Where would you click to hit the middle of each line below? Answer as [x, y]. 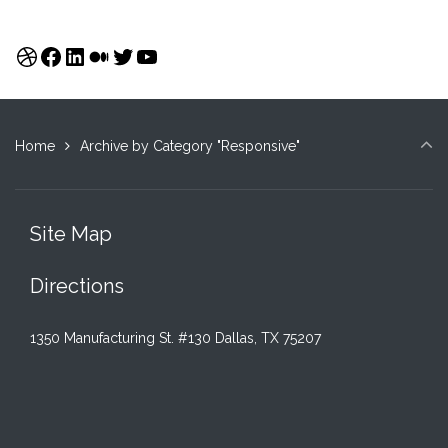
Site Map [71, 233]
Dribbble [62, 55]
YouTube [184, 55]
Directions [77, 285]
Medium [132, 55]
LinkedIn [109, 55]
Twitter [149, 55]
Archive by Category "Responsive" [190, 145]
